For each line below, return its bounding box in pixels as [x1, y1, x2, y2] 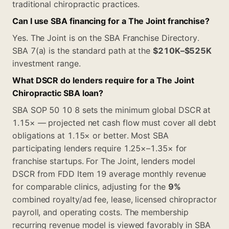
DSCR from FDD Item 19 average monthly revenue [12, 168, 207, 179]
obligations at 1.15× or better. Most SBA [12, 130, 169, 141]
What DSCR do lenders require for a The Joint [12, 75, 194, 85]
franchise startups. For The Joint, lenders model [12, 155, 196, 166]
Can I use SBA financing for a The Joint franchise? [12, 15, 210, 26]
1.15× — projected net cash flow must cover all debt [12, 117, 216, 128]
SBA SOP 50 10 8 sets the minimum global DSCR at [12, 104, 211, 115]
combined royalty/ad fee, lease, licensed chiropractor [12, 194, 217, 204]
